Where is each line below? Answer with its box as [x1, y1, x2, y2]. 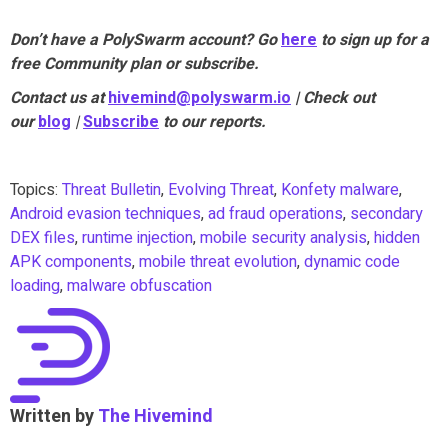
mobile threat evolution [139, 249, 297, 274]
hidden [374, 225, 420, 250]
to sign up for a [321, 27, 429, 52]
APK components [10, 249, 132, 274]
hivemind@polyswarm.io [108, 85, 291, 110]
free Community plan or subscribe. [10, 51, 259, 76]
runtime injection [82, 225, 193, 250]
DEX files [10, 225, 75, 250]
